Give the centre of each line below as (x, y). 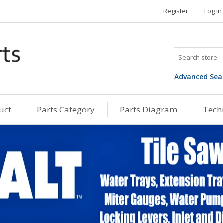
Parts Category (66, 109)
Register (176, 11)
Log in (213, 11)
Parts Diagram (149, 109)
